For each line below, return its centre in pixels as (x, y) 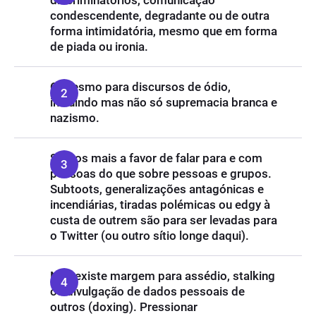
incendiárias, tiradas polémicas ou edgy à (160, 205)
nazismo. (75, 118)
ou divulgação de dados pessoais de (147, 291)
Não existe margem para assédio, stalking (163, 276)
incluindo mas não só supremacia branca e (164, 102)
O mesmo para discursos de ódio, (140, 87)
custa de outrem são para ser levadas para (164, 220)
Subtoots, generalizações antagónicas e (157, 189)
